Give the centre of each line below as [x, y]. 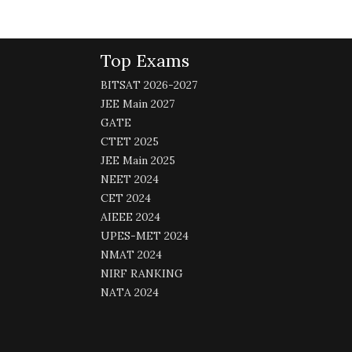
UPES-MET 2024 [144, 236]
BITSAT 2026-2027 [148, 85]
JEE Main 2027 [137, 104]
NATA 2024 [129, 292]
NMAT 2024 [131, 255]
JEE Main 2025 [137, 160]
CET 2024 [125, 198]
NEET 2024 [129, 179]
